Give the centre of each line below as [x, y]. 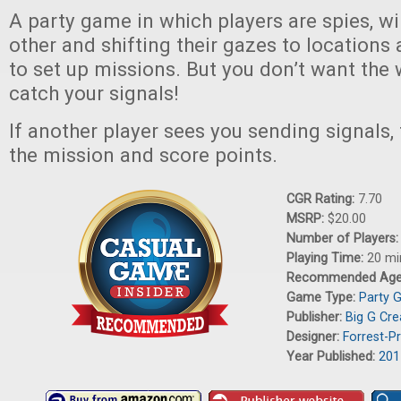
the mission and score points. [143, 155]
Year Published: [333, 357]
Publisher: [316, 317]
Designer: [315, 337]
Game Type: [323, 298]
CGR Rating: [322, 199]
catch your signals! [94, 93]
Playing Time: [327, 258]
